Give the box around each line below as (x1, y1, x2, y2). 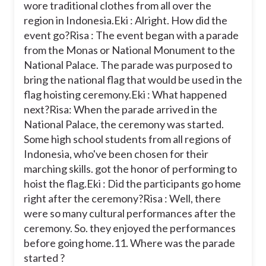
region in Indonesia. (24, 13, 114, 27)
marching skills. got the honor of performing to (24, 161, 237, 175)
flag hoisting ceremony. (24, 87, 131, 101)
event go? (24, 28, 69, 42)
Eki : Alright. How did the (114, 13, 227, 27)
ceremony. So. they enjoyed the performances (24, 221, 236, 235)
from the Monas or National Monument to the (24, 43, 235, 56)
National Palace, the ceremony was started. (24, 117, 224, 131)
